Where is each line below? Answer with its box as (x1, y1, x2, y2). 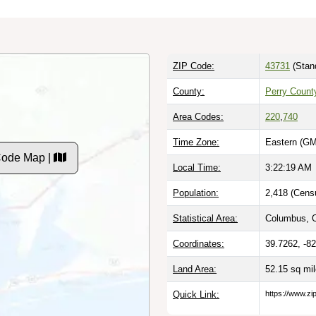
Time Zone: (173, 136, 219, 147)
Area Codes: (173, 111, 224, 122)
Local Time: (173, 162, 221, 173)
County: (173, 85, 205, 97)
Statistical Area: (173, 212, 238, 224)
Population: (173, 187, 219, 198)
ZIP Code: (173, 60, 214, 71)
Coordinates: (173, 238, 224, 249)
